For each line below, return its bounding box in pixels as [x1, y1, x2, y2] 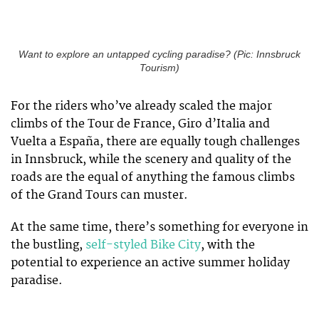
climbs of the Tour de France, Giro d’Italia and [11, 117, 270, 132]
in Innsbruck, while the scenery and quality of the [11, 152, 291, 167]
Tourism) [140, 63, 179, 74]
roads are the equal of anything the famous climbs [11, 170, 295, 185]
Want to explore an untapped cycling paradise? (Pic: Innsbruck [19, 49, 300, 61]
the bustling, [11, 237, 85, 252]
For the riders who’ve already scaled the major [11, 99, 272, 114]
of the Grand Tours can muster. [11, 188, 188, 203]
